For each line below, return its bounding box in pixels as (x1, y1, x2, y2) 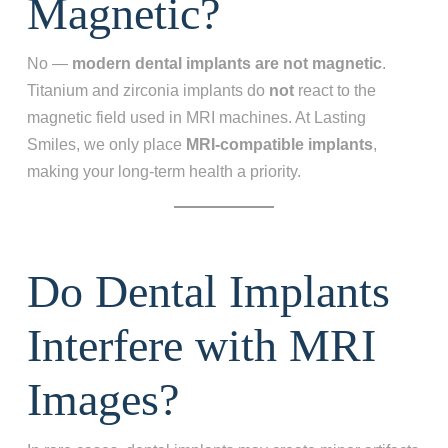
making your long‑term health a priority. (26, 163, 301, 181)
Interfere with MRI (26, 320, 376, 372)
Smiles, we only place (26, 136, 186, 154)
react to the (293, 82, 376, 100)
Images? (26, 374, 179, 426)
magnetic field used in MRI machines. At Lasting (26, 109, 366, 127)
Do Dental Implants (26, 266, 390, 318)
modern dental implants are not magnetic (71, 55, 382, 73)
